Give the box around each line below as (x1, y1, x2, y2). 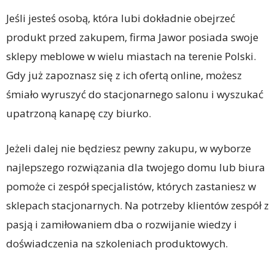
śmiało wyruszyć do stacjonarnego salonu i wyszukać (6, 87, 263, 102)
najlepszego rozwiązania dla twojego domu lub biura (6, 160, 265, 175)
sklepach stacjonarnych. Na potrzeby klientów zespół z (6, 198, 269, 213)
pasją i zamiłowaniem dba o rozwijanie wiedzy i (6, 217, 237, 232)
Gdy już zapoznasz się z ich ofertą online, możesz (6, 68, 242, 83)
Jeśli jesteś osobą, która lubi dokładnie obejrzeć (6, 11, 235, 26)
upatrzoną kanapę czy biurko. (6, 106, 151, 121)
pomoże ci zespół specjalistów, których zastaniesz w (6, 179, 256, 194)
